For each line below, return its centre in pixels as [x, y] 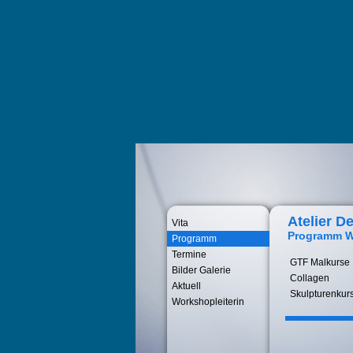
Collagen [310, 278]
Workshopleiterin [208, 302]
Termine [189, 255]
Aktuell [186, 286]
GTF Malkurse [320, 262]
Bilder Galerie [201, 270]
